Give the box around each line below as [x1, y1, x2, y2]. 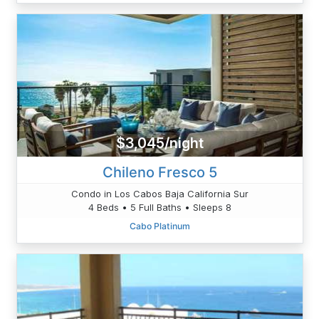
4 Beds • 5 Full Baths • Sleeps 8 [88, 201, 231, 213]
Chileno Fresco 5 [102, 163, 217, 181]
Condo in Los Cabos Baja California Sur [70, 187, 249, 199]
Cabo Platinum [129, 220, 190, 231]
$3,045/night [115, 135, 204, 152]
